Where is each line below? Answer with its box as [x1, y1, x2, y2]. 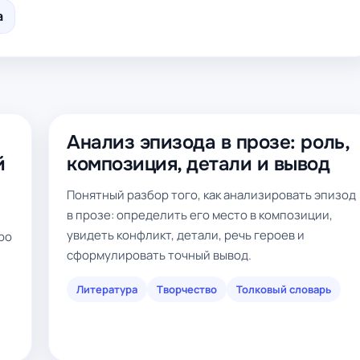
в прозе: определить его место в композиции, [67, 207, 333, 223]
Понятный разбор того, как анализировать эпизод [67, 186, 356, 203]
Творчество [157, 282, 217, 297]
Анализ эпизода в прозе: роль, [67, 130, 350, 154]
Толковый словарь [236, 282, 331, 297]
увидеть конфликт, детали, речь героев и [67, 227, 305, 243]
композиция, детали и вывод [67, 152, 330, 176]
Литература [76, 282, 137, 297]
